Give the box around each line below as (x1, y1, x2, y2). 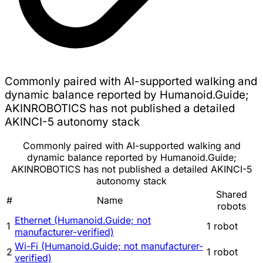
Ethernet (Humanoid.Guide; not (15, 214, 151, 227)
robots (217, 200, 246, 213)
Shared (216, 188, 247, 201)
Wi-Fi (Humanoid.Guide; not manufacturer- (15, 240, 203, 252)
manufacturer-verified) (15, 226, 114, 238)
